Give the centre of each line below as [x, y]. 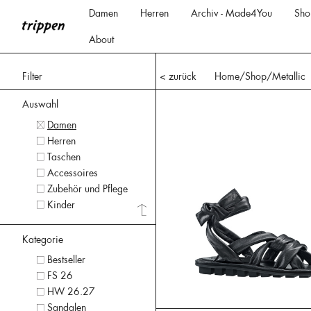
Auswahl [40, 104]
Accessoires [72, 173]
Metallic [288, 76]
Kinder [61, 204]
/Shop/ [255, 76]
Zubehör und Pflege [87, 188]
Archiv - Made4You [232, 13]
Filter [32, 76]
